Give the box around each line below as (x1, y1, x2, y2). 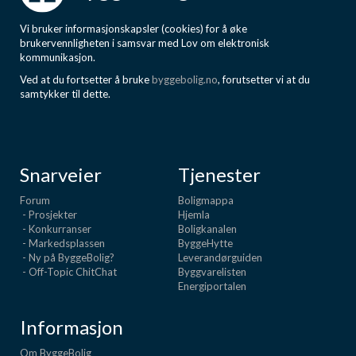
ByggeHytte (178, 237, 233, 250)
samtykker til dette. (20, 87, 110, 100)
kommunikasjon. (20, 51, 95, 64)
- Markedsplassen (20, 237, 105, 250)
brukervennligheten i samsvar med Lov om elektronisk (20, 37, 269, 49)
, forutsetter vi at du (218, 73, 310, 86)
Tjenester (178, 163, 261, 186)
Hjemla (178, 208, 210, 221)
